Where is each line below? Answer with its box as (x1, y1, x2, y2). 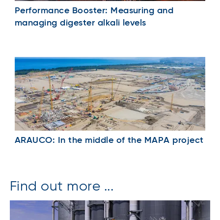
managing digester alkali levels (15, 19, 146, 28)
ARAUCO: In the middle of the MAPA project (15, 136, 204, 145)
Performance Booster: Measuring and (15, 6, 174, 16)
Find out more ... (10, 180, 114, 194)
